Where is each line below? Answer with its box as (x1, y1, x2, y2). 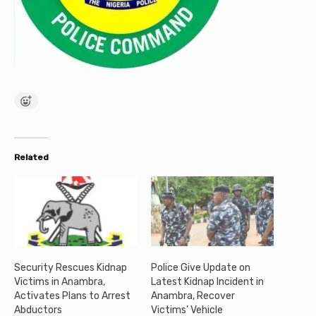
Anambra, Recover (151, 290, 235, 303)
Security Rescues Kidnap (14, 262, 127, 274)
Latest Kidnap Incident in (151, 276, 264, 288)
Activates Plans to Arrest (14, 290, 130, 303)
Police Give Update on (151, 262, 250, 274)
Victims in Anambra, (14, 276, 105, 288)
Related (14, 152, 49, 162)
